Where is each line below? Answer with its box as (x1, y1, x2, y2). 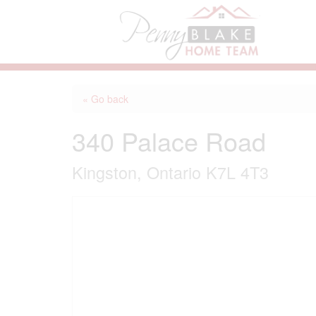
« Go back (83, 92, 128, 106)
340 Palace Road (72, 123, 266, 159)
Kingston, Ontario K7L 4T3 (72, 160, 269, 184)
